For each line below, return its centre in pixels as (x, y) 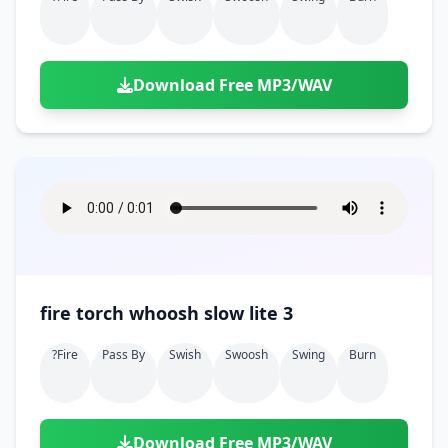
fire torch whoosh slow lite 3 (271, 313)
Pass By (123, 354)
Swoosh (246, 354)
